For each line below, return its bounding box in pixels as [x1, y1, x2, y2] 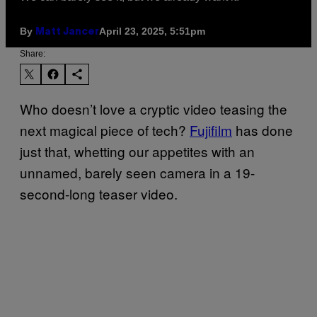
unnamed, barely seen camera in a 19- [20, 162, 255, 182]
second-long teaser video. [20, 183, 178, 203]
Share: [20, 48, 45, 59]
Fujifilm [190, 120, 232, 139]
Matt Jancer [35, 27, 99, 37]
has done [232, 120, 293, 139]
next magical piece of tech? [20, 120, 190, 139]
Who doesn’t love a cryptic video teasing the [20, 98, 287, 118]
